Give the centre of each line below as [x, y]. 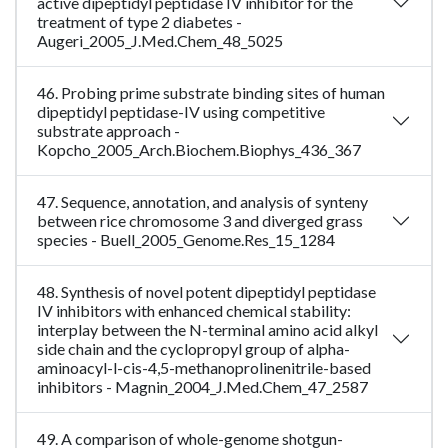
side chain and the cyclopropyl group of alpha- [193, 349]
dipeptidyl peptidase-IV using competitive [181, 112]
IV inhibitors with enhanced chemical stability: [194, 311]
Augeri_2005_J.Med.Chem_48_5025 [160, 41]
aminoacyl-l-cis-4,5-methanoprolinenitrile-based [204, 368]
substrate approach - [108, 131]
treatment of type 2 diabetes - [139, 22]
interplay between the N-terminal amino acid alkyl [207, 330]
